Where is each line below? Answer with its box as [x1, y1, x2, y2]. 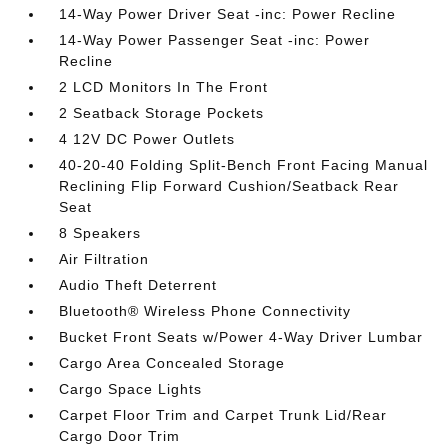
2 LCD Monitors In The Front [59, 79, 269, 95]
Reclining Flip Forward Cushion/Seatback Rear [59, 178, 400, 194]
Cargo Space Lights [59, 381, 203, 397]
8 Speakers [59, 225, 142, 241]
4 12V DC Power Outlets [59, 131, 236, 147]
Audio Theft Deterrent [59, 277, 218, 293]
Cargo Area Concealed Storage [59, 355, 286, 371]
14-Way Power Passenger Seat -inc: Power [59, 32, 371, 48]
